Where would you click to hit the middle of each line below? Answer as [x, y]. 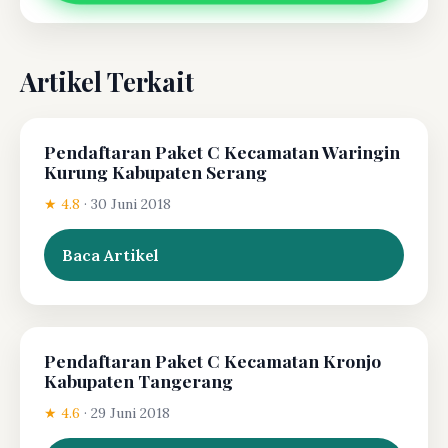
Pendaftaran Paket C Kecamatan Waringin [222, 151]
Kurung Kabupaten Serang [155, 171]
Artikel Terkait [107, 80]
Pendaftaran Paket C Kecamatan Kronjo [212, 360]
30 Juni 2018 [131, 203]
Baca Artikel [110, 254]
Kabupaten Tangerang [138, 380]
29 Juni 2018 [130, 412]
